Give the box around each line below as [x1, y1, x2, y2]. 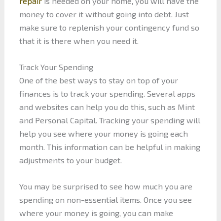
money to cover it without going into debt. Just [19, 9, 189, 19]
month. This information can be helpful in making [19, 142, 200, 151]
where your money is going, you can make [19, 208, 173, 218]
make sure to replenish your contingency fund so [19, 22, 199, 32]
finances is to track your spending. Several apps [19, 88, 195, 98]
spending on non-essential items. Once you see [19, 195, 192, 205]
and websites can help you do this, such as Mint [19, 102, 195, 111]
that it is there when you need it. [19, 36, 139, 45]
